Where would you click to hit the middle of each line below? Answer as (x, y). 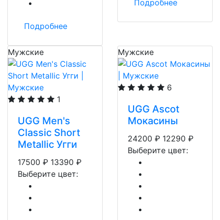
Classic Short (49, 133)
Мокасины (153, 121)
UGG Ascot (153, 109)
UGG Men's (44, 121)
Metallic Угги (47, 144)
